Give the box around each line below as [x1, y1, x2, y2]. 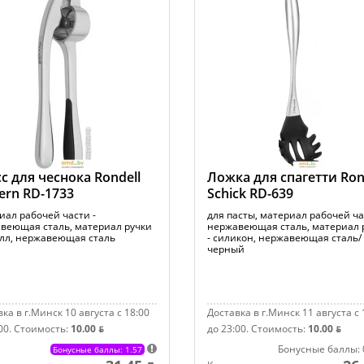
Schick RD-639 [206, 184, 293, 202]
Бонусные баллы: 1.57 [52, 344, 142, 355]
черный [206, 242, 245, 256]
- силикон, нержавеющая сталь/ [206, 231, 362, 245]
